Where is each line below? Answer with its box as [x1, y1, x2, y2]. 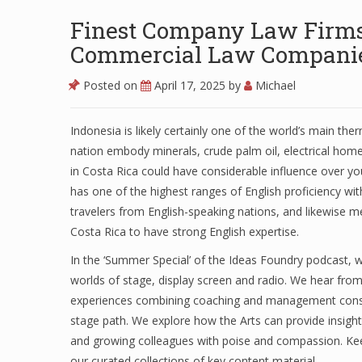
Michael [252, 78, 296, 93]
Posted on [80, 78, 141, 93]
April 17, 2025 [154, 78, 229, 93]
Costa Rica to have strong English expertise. [70, 224, 299, 239]
